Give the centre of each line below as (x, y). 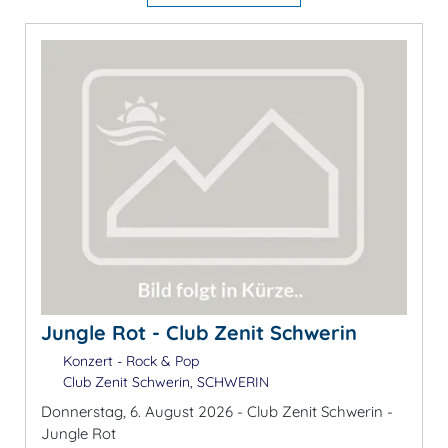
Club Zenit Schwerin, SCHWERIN (163, 381)
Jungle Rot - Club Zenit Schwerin (199, 332)
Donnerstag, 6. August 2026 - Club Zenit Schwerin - (217, 411)
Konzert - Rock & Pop (128, 360)
